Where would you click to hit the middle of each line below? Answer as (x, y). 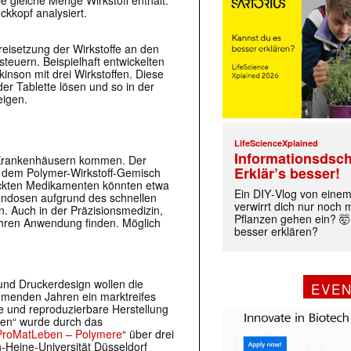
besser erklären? (277, 232)
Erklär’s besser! (288, 174)
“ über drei (148, 334)
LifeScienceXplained (277, 143)
